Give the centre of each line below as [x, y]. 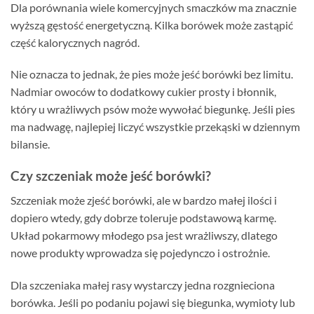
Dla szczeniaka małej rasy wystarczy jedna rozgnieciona [143, 285]
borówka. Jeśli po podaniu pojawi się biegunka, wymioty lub [153, 302]
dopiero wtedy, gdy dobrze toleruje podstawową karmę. [143, 217]
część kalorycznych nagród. [75, 42]
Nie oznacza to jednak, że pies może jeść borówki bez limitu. [152, 74]
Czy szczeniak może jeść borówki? [111, 176]
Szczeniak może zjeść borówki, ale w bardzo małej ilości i [144, 200]
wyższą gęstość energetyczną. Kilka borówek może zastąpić [152, 25]
